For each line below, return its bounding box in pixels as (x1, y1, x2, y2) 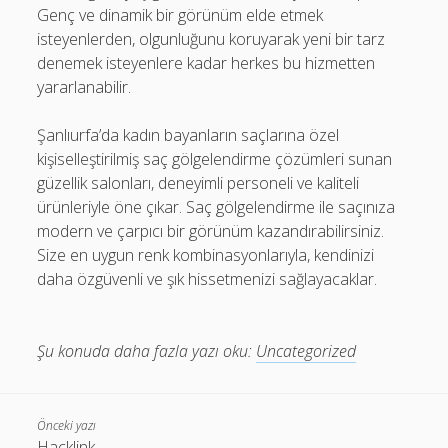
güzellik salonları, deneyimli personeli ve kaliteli (37, 171, 360, 194)
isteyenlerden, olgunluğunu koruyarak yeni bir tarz (37, 27, 386, 50)
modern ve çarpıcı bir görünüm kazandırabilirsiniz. (37, 219, 385, 242)
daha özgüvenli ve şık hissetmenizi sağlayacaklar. (37, 267, 378, 290)
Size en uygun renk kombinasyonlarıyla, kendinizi (37, 243, 375, 266)
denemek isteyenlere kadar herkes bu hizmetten (37, 51, 376, 74)
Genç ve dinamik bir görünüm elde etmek (37, 3, 324, 26)
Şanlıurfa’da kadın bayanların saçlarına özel (37, 123, 340, 146)
